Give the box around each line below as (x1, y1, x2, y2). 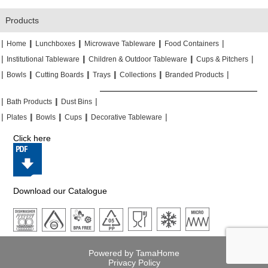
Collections (120, 70, 156, 79)
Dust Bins (61, 97, 92, 106)
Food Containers (165, 39, 219, 48)
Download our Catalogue (13, 185, 108, 196)
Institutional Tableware (7, 54, 80, 63)
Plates (7, 112, 27, 121)
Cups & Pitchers (196, 54, 248, 63)
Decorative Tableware (91, 112, 162, 121)
